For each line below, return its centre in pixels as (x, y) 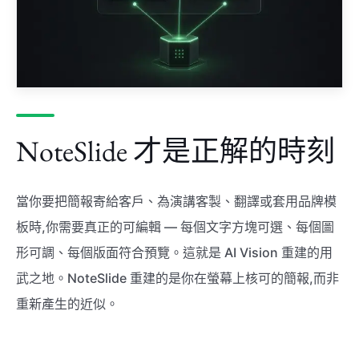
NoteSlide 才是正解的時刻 (175, 151)
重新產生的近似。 (67, 304)
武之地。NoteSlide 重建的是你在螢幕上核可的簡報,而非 (177, 278)
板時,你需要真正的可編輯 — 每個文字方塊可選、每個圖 (175, 227)
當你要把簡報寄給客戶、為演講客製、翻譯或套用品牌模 (176, 202)
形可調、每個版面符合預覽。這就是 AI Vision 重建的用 (174, 253)
